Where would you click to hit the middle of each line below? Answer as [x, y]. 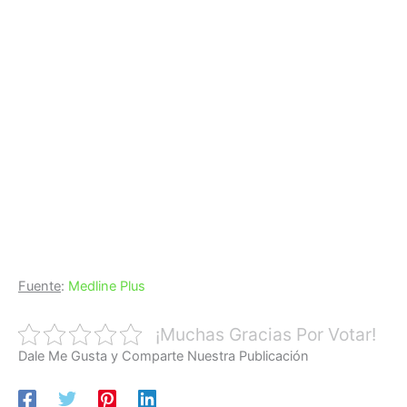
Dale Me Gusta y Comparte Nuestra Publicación [164, 356]
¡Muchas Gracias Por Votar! [265, 334]
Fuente [40, 286]
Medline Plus [107, 286]
